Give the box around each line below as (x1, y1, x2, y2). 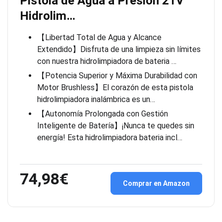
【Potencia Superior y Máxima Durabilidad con (37, 71, 197, 81)
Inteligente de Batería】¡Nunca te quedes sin (37, 121, 194, 131)
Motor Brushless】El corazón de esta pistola (37, 83, 193, 93)
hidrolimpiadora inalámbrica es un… (37, 95, 155, 105)
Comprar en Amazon (123, 179, 190, 188)
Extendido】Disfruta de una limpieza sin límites (37, 45, 201, 55)
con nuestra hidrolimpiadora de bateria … (37, 56, 176, 66)
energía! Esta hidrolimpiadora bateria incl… (37, 133, 182, 143)
